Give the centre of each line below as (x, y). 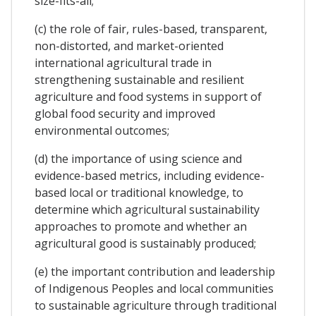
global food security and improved (125, 114)
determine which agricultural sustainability (147, 210)
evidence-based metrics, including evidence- (150, 176)
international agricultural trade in (123, 63)
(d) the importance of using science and (138, 159)
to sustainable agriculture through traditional (156, 306)
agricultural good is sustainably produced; (145, 244)
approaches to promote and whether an (141, 227)
